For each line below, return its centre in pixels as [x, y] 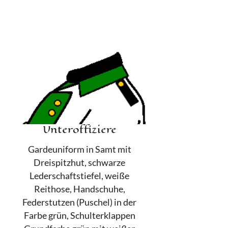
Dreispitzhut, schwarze [79, 163]
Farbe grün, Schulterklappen [79, 216]
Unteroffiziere [79, 130]
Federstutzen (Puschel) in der [79, 203]
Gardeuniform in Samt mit [79, 150]
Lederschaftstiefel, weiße [79, 176]
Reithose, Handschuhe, [79, 189]
